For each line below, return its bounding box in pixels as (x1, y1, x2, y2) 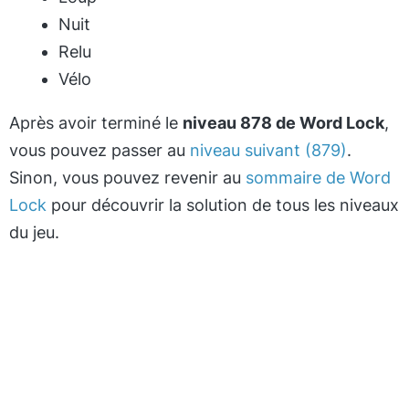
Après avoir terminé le (9, 113, 183, 132)
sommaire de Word (246, 168, 391, 187)
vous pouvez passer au (9, 141, 190, 160)
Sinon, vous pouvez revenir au (9, 168, 246, 187)
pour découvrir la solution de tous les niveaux (47, 195, 399, 215)
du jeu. (9, 223, 59, 242)
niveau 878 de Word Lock (183, 113, 384, 132)
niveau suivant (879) (190, 141, 347, 160)
